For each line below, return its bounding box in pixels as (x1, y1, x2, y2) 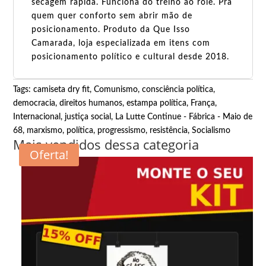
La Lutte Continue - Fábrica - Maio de (115, 112, 253, 121)
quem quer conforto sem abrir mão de (31, 11, 193, 20)
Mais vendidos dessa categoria (13, 135, 199, 153)
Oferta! (30, 146, 69, 163)
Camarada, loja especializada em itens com (31, 39, 211, 47)
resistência (150, 126, 188, 135)
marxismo (27, 126, 63, 135)
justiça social (65, 112, 112, 121)
